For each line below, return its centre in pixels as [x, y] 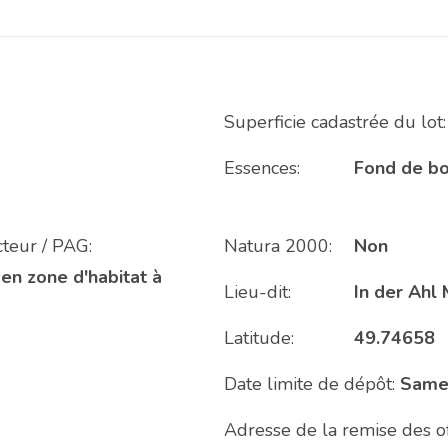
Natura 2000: [278, 246]
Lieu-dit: [257, 292]
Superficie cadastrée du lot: [335, 122]
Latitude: [259, 338]
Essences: [262, 168]
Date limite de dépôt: [309, 384]
